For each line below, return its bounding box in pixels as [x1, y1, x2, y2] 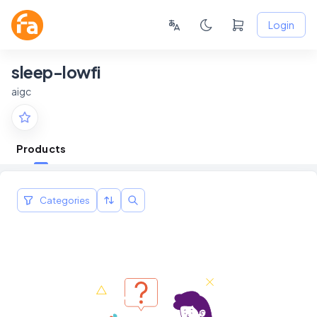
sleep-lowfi [11, 62, 101, 82]
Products [16, 142, 66, 156]
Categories [40, 195, 90, 207]
